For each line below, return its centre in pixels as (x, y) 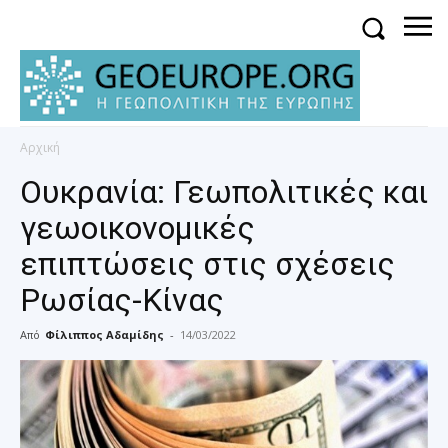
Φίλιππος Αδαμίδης (104, 335)
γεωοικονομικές (137, 228)
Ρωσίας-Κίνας (122, 300)
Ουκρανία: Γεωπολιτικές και (224, 192)
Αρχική (40, 148)
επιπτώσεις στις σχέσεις (207, 264)
